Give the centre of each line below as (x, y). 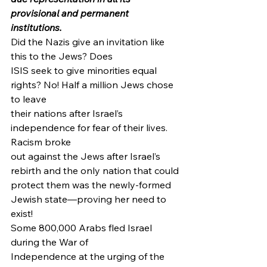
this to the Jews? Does (62, 56)
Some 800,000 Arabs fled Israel (83, 228)
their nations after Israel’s (68, 113)
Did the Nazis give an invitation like (89, 42)
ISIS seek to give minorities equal (85, 70)
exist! (23, 213)
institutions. (36, 27)
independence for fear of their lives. (90, 128)
